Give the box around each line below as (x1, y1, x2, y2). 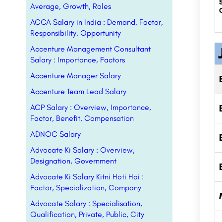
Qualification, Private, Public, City (30, 210, 144, 219)
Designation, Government (30, 156, 116, 166)
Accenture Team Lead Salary (30, 87, 126, 96)
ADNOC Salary (30, 129, 81, 139)
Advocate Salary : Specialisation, (30, 199, 142, 208)
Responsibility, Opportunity (30, 28, 121, 38)
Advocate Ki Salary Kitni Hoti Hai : (30, 172, 144, 181)
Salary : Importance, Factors (30, 55, 125, 64)
